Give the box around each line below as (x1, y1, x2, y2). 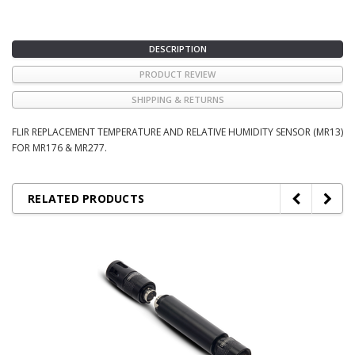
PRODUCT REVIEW (139, 67, 216, 80)
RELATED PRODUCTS (28, 190, 144, 206)
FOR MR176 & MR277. (12, 140, 107, 155)
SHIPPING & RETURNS (131, 93, 224, 105)
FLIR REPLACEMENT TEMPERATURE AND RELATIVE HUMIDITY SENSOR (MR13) (12, 124, 343, 139)
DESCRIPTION (148, 42, 207, 55)
